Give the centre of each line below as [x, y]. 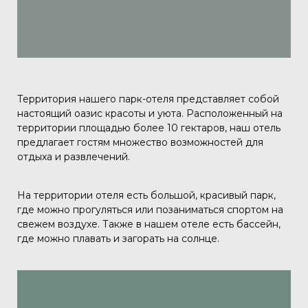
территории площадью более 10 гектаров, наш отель [149, 128]
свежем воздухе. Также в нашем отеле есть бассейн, [149, 224]
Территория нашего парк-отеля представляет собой [148, 99]
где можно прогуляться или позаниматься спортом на [150, 210]
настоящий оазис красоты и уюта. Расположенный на [150, 114]
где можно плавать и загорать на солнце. [118, 239]
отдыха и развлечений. [74, 157]
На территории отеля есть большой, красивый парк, [146, 196]
